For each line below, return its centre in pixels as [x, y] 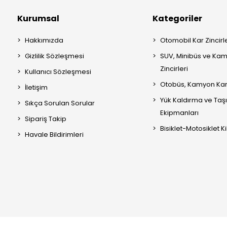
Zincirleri [174, 69]
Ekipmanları [179, 113]
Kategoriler [177, 18]
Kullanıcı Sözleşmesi [58, 72]
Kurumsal [38, 18]
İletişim [36, 87]
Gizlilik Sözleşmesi [54, 56]
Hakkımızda [44, 40]
